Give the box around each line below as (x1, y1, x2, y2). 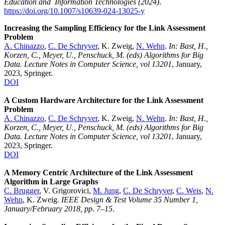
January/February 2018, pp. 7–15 (4, 204, 113, 213)
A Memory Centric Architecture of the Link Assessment (4, 168, 193, 177)
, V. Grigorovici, (39, 186, 93, 195)
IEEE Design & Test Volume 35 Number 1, (61, 195, 198, 204)
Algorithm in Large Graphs (4, 177, 98, 186)
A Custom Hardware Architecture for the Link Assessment (4, 96, 203, 105)
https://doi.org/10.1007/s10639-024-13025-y (4, 7, 145, 16)
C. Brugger (4, 186, 39, 195)
